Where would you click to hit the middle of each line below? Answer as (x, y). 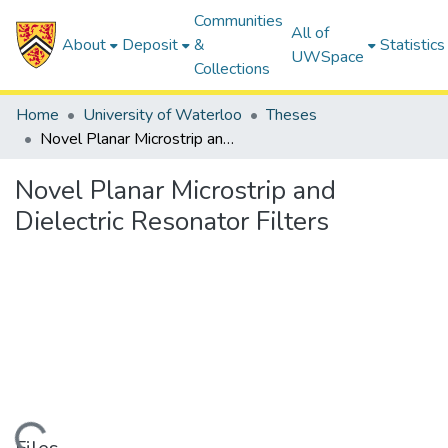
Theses (291, 115)
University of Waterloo (162, 115)
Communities (239, 21)
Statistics (413, 45)
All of (310, 33)
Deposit (150, 45)
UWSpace (328, 57)
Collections (232, 69)
